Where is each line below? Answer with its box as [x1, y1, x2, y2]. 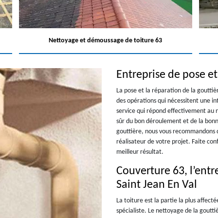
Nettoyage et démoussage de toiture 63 [49, 36, 163, 44]
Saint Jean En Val [116, 179, 197, 191]
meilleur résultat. [116, 148, 163, 156]
